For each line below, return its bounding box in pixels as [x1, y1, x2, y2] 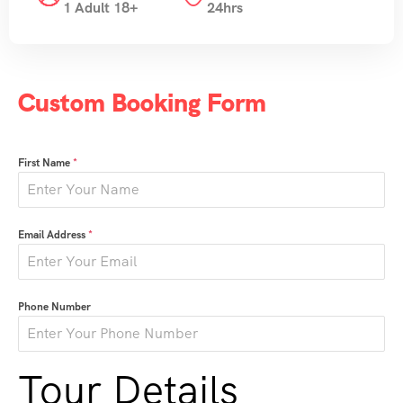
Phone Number [18, 299, 91, 314]
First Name [18, 155, 73, 170]
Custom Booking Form [18, 85, 266, 119]
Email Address [18, 227, 88, 242]
